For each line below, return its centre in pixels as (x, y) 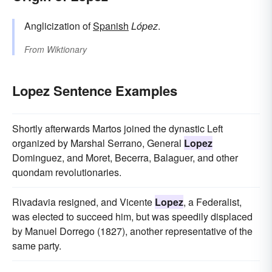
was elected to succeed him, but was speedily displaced (132, 216)
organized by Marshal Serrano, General (98, 143)
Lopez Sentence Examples (95, 90)
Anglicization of (59, 25)
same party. (37, 245)
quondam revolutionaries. (67, 172)
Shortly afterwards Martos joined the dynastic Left (117, 128)
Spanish (111, 25)
